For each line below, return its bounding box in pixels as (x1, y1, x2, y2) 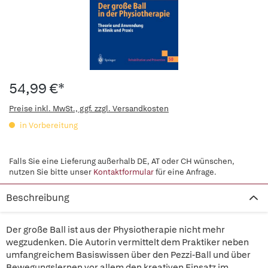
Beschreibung (6, 191, 69, 204)
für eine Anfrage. (154, 167, 217, 177)
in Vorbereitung (18, 120, 78, 130)
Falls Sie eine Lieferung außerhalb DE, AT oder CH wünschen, (9, 156, 234, 166)
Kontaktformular (93, 167, 154, 177)
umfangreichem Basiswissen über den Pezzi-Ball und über (6, 249, 251, 261)
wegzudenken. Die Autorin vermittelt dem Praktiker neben (6, 236, 249, 248)
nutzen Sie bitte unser (9, 167, 93, 177)
